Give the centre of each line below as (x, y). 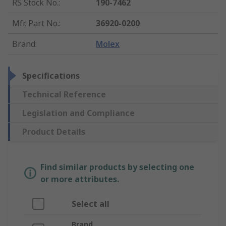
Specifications (51, 76)
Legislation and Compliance (78, 113)
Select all (91, 204)
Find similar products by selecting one (117, 167)
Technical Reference (64, 95)
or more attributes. (80, 179)
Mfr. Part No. (36, 23)
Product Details (54, 132)
